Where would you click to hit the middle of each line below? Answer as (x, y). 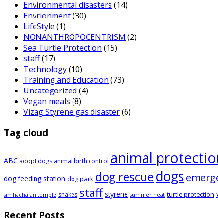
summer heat (147, 194)
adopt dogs (36, 161)
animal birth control (81, 161)
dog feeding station (35, 178)
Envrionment (47, 16)
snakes (68, 194)
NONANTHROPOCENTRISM (74, 37)
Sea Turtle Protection (63, 48)
